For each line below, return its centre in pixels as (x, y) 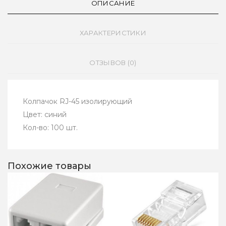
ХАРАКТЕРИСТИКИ (113, 33)
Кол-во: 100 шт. (50, 128)
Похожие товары (49, 166)
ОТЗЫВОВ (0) (113, 63)
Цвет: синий (45, 115)
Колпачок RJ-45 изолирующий (77, 102)
